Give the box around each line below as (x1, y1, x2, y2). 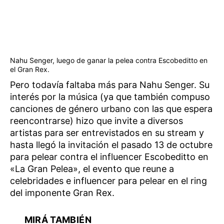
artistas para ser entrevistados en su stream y (10, 127, 204, 138)
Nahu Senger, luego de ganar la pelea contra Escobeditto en (10, 55, 207, 64)
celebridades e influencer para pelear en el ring (10, 175, 207, 186)
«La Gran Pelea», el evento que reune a (10, 163, 174, 174)
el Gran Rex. (10, 64, 49, 73)
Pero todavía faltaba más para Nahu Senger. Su (10, 79, 209, 90)
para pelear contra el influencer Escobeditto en (10, 151, 208, 162)
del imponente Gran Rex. (10, 187, 114, 198)
